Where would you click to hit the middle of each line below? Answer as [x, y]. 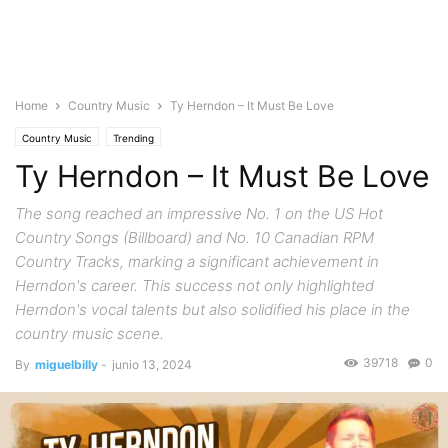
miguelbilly [66, 364]
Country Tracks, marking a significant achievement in [197, 261]
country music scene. [89, 333]
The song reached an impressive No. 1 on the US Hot [199, 213]
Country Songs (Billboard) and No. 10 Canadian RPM [194, 237]
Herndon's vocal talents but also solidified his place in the [212, 309]
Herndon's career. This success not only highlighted [194, 285]
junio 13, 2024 [152, 364]
